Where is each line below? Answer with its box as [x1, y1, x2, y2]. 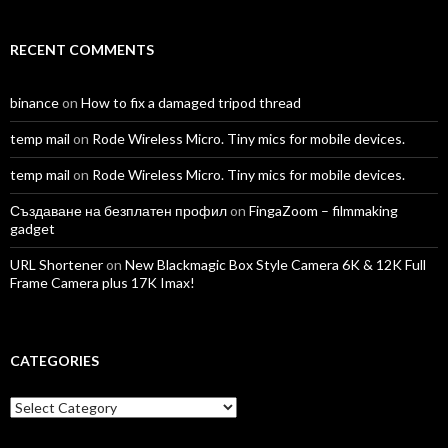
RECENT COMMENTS [10, 41, 154, 59]
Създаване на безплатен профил [10, 202, 227, 220]
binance [10, 94, 59, 112]
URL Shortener [10, 256, 103, 274]
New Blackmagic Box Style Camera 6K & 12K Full [125, 256, 426, 274]
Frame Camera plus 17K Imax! [10, 274, 195, 292]
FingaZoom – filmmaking [249, 202, 398, 220]
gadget [10, 220, 55, 238]
